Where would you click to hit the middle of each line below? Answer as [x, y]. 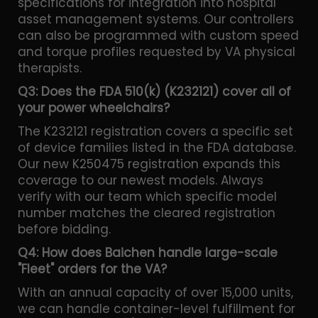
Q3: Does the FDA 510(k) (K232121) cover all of [154, 91]
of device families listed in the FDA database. [157, 147]
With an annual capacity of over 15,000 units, [155, 292]
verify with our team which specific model [147, 196]
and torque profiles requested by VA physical [157, 51]
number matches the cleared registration [147, 213]
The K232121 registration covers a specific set [155, 131]
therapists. [50, 68]
